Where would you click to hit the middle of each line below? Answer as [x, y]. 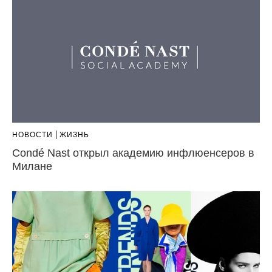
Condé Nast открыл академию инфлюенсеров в [133, 153]
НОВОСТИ [32, 134]
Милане [32, 166]
